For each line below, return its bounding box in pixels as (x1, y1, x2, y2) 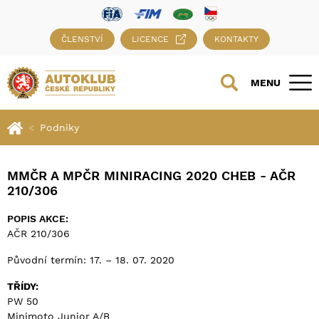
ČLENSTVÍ (61, 34, 103, 45)
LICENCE (131, 34, 169, 45)
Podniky (40, 122, 79, 134)
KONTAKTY (214, 34, 258, 45)
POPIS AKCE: (7, 213, 68, 225)
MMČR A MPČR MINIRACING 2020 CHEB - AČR (7, 168, 296, 184)
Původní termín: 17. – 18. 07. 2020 (7, 254, 174, 266)
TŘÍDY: (7, 281, 38, 293)
